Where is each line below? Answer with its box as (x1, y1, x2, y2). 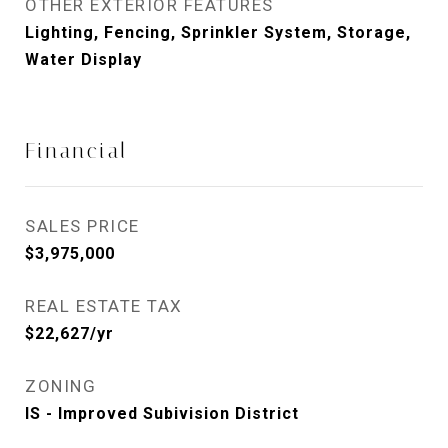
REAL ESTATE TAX (25, 296, 183, 317)
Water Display (25, 50, 142, 70)
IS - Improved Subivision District (25, 404, 299, 424)
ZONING (25, 376, 96, 397)
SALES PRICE (25, 216, 140, 237)
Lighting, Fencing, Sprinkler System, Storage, (25, 23, 411, 43)
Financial (25, 139, 128, 164)
